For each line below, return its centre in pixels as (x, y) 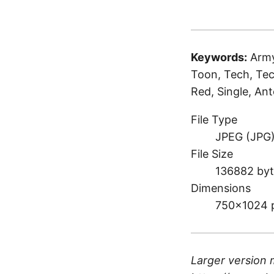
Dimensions (221, 188)
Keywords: (219, 57)
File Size (212, 154)
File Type (214, 120)
